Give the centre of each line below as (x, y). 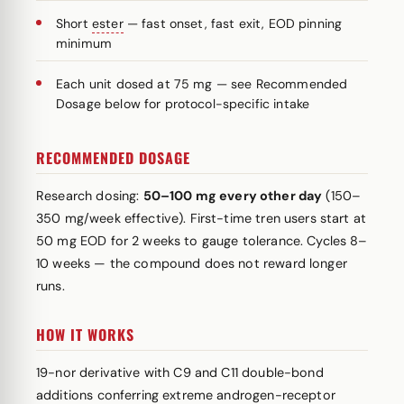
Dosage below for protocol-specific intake (183, 104)
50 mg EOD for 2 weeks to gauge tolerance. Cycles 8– (202, 241)
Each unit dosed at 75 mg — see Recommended (202, 84)
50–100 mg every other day (233, 196)
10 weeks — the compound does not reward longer (192, 263)
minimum (84, 43)
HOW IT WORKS (85, 335)
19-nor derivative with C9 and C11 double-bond (180, 372)
